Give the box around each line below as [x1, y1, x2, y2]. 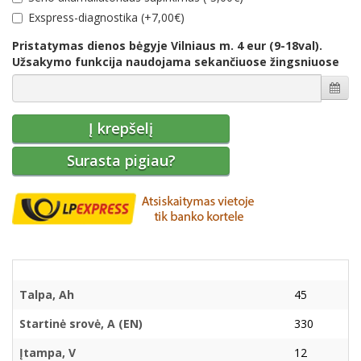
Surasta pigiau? [66, 151, 176, 171]
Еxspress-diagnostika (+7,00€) [28, 10, 185, 26]
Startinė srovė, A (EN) [19, 316, 143, 332]
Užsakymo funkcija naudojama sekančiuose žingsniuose [12, 54, 339, 70]
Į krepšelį [89, 118, 153, 139]
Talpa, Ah [19, 287, 74, 303]
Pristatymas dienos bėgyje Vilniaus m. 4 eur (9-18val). [12, 38, 322, 54]
